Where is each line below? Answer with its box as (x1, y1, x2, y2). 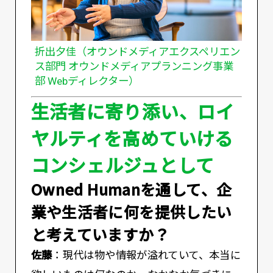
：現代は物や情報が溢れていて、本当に (52, 249, 241, 261)
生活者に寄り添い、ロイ (30, 97, 235, 124)
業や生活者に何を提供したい (30, 200, 232, 222)
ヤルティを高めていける (30, 124, 233, 151)
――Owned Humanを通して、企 (30, 177, 232, 200)
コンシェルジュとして (30, 151, 214, 178)
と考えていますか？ (30, 222, 169, 245)
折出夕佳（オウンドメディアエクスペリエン (34, 46, 240, 58)
